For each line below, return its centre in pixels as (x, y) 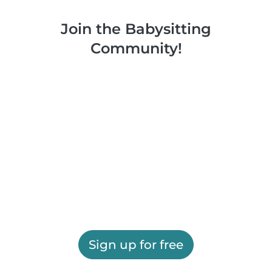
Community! (136, 49)
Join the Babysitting (136, 29)
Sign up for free (136, 244)
